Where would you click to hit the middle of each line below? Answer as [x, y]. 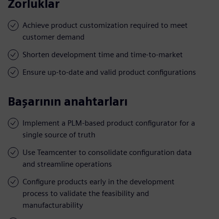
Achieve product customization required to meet [105, 25]
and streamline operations [67, 164]
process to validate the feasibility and [86, 193]
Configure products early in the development [99, 181]
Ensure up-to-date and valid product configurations [109, 72]
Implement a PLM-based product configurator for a [109, 123]
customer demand [54, 37]
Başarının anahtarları [68, 101]
